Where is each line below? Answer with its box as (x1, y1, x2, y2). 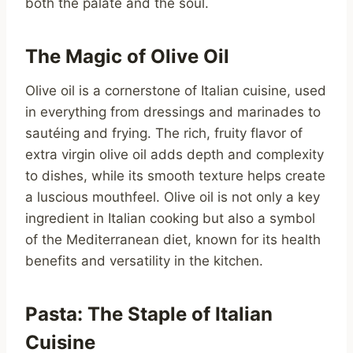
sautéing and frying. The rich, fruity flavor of (25, 125, 303, 142)
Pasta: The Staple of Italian (25, 303, 273, 326)
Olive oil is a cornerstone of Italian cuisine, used (25, 83, 326, 99)
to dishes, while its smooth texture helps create (25, 168, 325, 184)
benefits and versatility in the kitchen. (25, 253, 263, 269)
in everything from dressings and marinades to (25, 104, 321, 121)
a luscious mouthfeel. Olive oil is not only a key (25, 189, 320, 206)
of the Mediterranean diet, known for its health (25, 232, 321, 248)
